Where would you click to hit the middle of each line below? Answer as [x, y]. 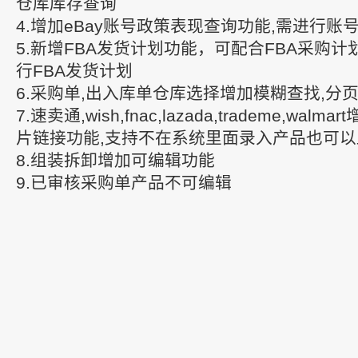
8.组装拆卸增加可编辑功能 [115, 160]
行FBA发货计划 [74, 71]
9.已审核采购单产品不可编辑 [124, 183]
